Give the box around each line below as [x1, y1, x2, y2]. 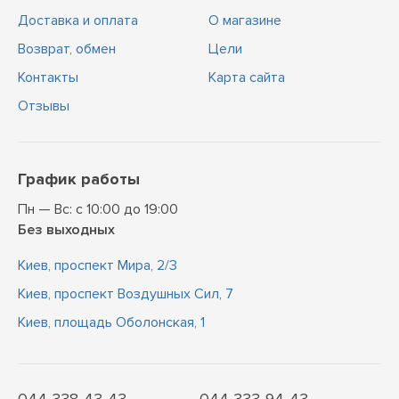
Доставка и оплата [18, 12, 138, 29]
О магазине [208, 12, 281, 29]
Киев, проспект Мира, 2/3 [18, 256, 177, 274]
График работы [18, 169, 140, 189]
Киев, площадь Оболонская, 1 [18, 313, 205, 331]
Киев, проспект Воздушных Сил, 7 [18, 285, 233, 303]
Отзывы [18, 97, 69, 115]
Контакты [18, 69, 78, 86]
